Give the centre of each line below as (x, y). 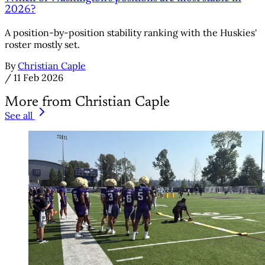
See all (19, 115)
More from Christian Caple (87, 102)
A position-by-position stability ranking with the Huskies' (131, 32)
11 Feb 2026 (38, 77)
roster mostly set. (42, 44)
